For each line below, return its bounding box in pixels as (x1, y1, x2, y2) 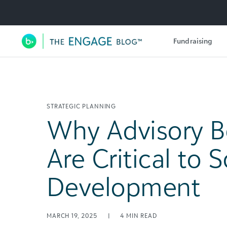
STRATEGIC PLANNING (47, 102, 117, 110)
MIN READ (126, 212, 157, 219)
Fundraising (173, 36, 213, 45)
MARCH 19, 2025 (47, 212, 99, 219)
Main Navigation (20, 40, 161, 64)
